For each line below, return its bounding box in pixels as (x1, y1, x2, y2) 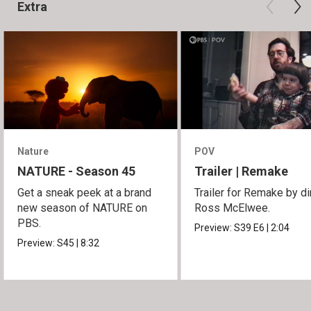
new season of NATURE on (17, 201, 148, 215)
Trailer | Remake (194, 163, 289, 178)
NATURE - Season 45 (17, 163, 136, 178)
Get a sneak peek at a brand (17, 185, 152, 199)
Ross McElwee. (194, 201, 271, 215)
